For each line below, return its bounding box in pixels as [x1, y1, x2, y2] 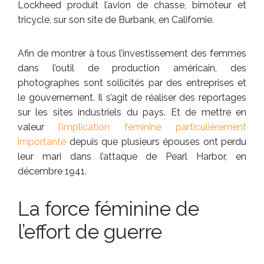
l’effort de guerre [18, 220, 162, 243]
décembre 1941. [18, 165, 87, 177]
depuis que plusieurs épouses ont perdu [66, 136, 246, 147]
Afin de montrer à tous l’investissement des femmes [18, 47, 246, 59]
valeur [18, 121, 44, 133]
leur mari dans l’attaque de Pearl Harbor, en [18, 150, 246, 162]
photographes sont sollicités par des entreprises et [18, 77, 246, 88]
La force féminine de [18, 197, 199, 220]
